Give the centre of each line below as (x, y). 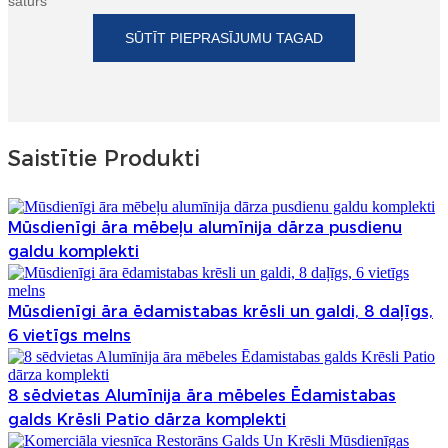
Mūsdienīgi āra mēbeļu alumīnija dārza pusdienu (205, 227)
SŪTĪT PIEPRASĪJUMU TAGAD (224, 38)
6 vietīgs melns (69, 335)
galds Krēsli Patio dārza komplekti (147, 419)
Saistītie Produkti (104, 159)
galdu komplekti (73, 251)
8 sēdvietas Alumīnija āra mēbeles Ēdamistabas (202, 395)
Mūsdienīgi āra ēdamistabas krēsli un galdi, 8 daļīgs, (220, 311)
